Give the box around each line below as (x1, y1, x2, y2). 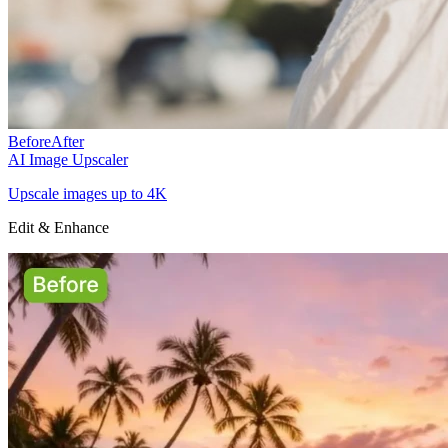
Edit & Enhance (8, 219, 109, 236)
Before (8, 133, 51, 150)
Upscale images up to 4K (8, 185, 167, 202)
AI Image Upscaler (8, 151, 128, 168)
